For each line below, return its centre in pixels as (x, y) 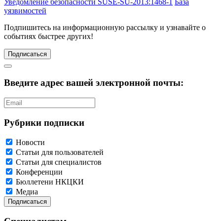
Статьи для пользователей (60, 152)
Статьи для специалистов (59, 162)
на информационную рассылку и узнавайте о (128, 28)
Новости (30, 143)
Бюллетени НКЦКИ (50, 182)
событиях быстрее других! (49, 37)
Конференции (39, 172)
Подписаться (27, 54)
